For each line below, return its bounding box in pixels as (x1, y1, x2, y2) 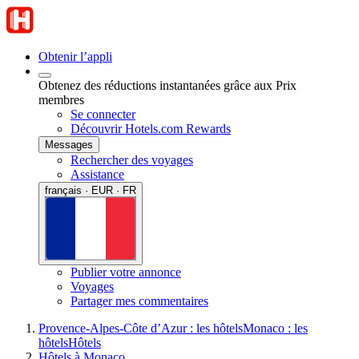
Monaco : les (243, 321, 308, 335)
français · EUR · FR (45, 184, 136, 196)
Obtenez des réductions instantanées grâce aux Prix (38, 79, 296, 92)
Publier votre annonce (71, 264, 181, 279)
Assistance (71, 167, 124, 181)
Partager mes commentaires (71, 293, 208, 308)
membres (38, 93, 84, 107)
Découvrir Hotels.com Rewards (71, 122, 231, 135)
